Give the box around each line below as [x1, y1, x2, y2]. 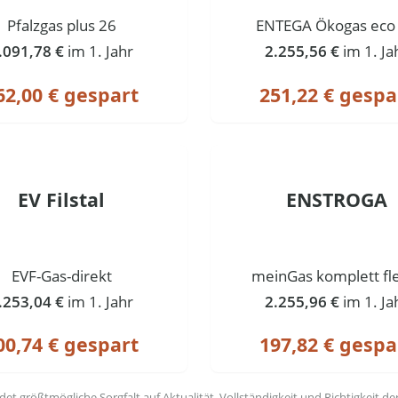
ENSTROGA [285, 186, 387, 212]
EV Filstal [18, 186, 106, 212]
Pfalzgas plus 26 [6, 14, 116, 36]
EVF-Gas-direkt [11, 265, 112, 286]
